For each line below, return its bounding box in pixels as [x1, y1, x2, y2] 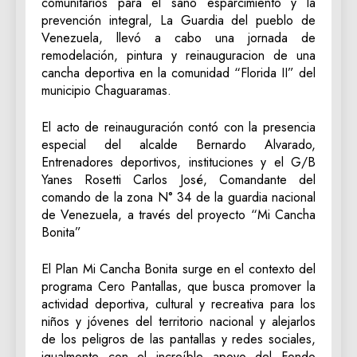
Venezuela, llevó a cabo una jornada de [41, 29, 316, 48]
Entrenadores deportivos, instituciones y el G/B [41, 153, 316, 172]
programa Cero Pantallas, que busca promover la [41, 277, 316, 296]
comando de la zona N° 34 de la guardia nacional [41, 188, 316, 207]
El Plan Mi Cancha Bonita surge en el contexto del [41, 260, 316, 279]
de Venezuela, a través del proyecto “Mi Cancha [41, 206, 316, 225]
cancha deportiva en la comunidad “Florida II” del [41, 64, 316, 83]
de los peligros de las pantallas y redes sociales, [41, 330, 316, 349]
